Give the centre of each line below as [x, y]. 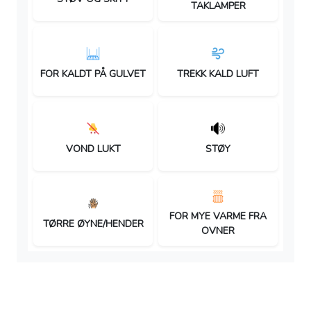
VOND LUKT [93, 149]
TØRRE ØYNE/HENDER [93, 224]
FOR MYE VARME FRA [218, 216]
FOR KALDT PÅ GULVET [93, 74]
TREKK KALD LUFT [218, 74]
